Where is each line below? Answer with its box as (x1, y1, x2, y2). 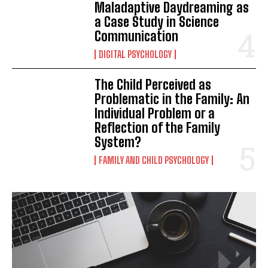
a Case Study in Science (95, 13, 220, 30)
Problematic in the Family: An (95, 90, 250, 107)
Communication (95, 28, 179, 44)
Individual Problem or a (95, 105, 215, 121)
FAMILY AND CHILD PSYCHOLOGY (99, 154, 209, 166)
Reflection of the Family (95, 119, 221, 136)
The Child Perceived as (95, 76, 212, 93)
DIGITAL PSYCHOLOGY (99, 48, 172, 60)
